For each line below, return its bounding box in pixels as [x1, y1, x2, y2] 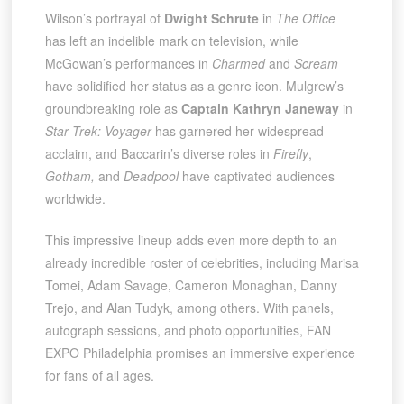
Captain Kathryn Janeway [180, 98, 339, 117]
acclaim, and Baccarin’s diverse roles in [44, 143, 273, 162]
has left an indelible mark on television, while [44, 31, 298, 50]
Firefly [272, 143, 308, 162]
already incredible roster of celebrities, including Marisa [44, 252, 359, 271]
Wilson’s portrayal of [44, 8, 164, 27]
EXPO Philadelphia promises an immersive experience [44, 343, 355, 362]
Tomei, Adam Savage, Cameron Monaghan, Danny [44, 275, 337, 294]
